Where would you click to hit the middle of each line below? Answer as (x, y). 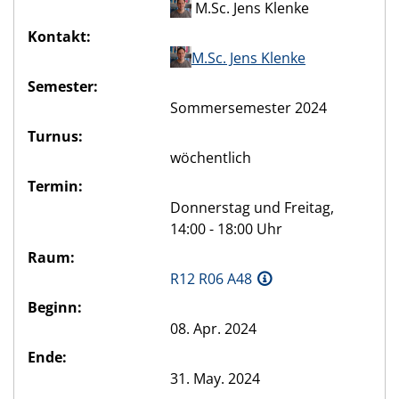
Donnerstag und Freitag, (252, 208)
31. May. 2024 (215, 379)
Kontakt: (59, 37)
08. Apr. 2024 (213, 329)
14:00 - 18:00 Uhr (226, 229)
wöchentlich (211, 158)
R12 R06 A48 (211, 279)
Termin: (55, 187)
